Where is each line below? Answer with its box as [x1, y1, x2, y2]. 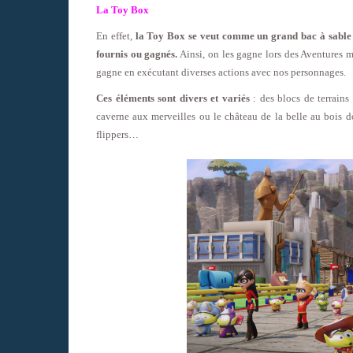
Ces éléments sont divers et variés [96, 92, 250, 105]
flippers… [96, 128, 139, 141]
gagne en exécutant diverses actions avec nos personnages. [96, 66, 346, 79]
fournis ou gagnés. [96, 48, 178, 61]
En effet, [96, 30, 136, 43]
